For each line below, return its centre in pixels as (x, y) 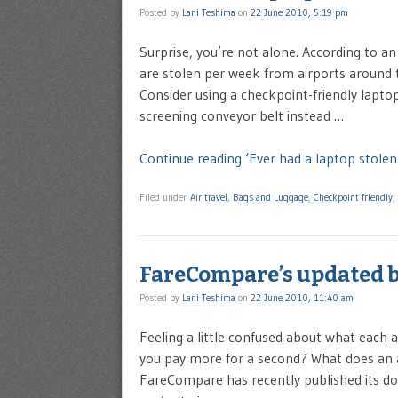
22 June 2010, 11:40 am (302, 298)
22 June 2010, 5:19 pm (299, 12)
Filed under (165, 197)
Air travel (209, 197)
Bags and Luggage (271, 197)
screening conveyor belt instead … (242, 115)
